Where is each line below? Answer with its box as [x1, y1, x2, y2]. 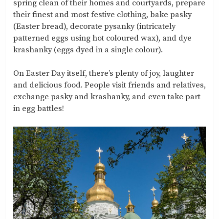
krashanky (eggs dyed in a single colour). [13, 44, 163, 55]
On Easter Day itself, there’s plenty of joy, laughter [13, 68, 194, 79]
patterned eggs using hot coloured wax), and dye [13, 33, 192, 44]
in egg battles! [13, 103, 64, 114]
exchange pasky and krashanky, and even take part [13, 91, 200, 102]
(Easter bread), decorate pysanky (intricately [13, 21, 175, 32]
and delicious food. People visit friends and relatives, [13, 80, 206, 90]
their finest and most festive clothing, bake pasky [13, 9, 192, 20]
